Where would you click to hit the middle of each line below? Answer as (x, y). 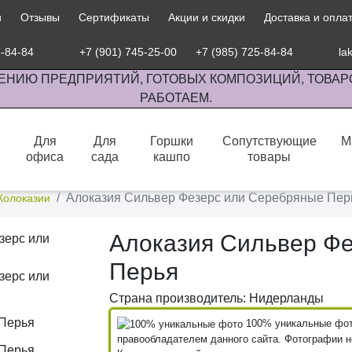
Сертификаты (114, 17)
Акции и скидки (206, 17)
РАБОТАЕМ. (176, 98)
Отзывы (40, 17)
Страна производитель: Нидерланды (216, 298)
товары (269, 157)
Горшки (172, 141)
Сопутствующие (269, 141)
